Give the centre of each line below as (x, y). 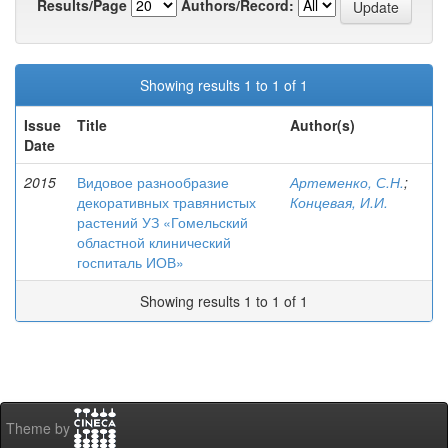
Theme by (40, 428)
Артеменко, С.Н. (347, 182)
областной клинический (154, 242)
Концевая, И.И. (339, 202)
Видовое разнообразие (153, 182)
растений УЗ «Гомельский (162, 222)
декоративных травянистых (166, 202)
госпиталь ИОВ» (130, 262)
